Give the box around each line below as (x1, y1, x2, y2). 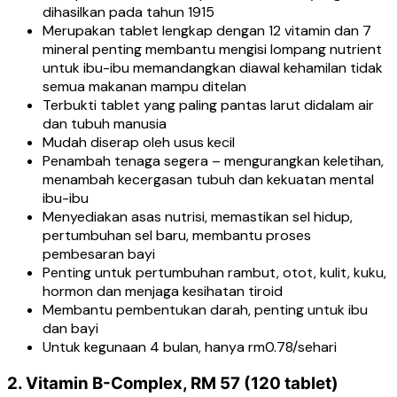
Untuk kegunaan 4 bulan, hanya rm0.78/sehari (43, 338, 337, 357)
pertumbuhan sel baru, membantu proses (43, 226, 311, 245)
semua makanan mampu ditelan (43, 77, 250, 97)
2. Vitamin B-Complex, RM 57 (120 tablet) (7, 372, 339, 393)
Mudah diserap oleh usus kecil (43, 133, 235, 152)
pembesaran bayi (43, 245, 155, 264)
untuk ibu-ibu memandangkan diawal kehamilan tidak (43, 58, 383, 78)
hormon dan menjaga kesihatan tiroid (43, 282, 283, 301)
